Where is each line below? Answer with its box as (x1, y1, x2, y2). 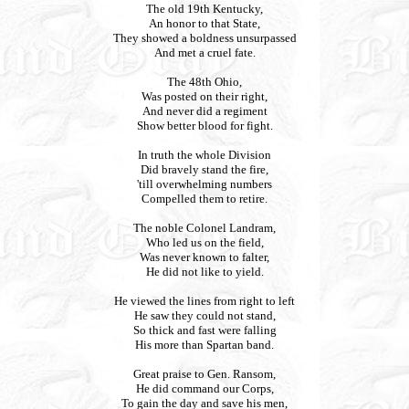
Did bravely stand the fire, (141, 163, 268, 176)
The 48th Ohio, (167, 75, 242, 89)
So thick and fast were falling (132, 323, 277, 337)
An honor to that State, (149, 16, 260, 30)
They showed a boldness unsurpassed (112, 31, 297, 45)
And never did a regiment (142, 104, 267, 118)
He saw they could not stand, (133, 309, 276, 322)
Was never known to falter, (140, 250, 269, 264)
